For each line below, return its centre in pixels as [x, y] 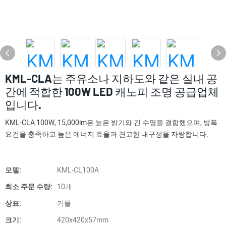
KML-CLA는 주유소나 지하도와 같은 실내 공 [111, 78]
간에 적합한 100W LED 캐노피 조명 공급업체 [112, 91]
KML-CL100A [78, 170]
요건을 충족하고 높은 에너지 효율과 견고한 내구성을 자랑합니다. [107, 134]
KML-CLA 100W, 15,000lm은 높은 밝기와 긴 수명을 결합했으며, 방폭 [111, 123]
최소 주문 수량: [29, 187]
